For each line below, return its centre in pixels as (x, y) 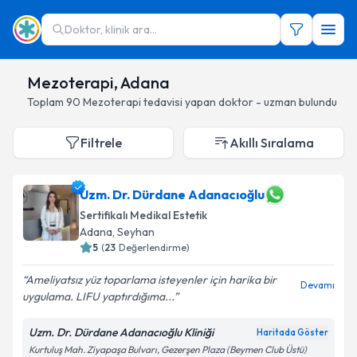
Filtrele (101, 143)
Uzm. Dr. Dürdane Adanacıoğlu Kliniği (121, 332)
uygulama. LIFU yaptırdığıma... (98, 296)
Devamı (318, 285)
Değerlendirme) (154, 247)
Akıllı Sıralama (272, 143)
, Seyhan (133, 232)
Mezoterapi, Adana (98, 82)
